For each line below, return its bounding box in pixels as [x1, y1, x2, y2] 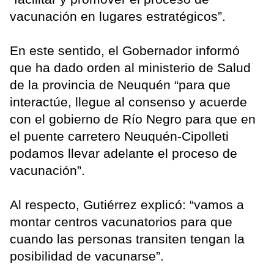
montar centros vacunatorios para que [10, 215, 232, 229]
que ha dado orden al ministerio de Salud [10, 61, 251, 75]
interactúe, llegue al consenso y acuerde [10, 95, 247, 109]
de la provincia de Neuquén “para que [10, 78, 231, 92]
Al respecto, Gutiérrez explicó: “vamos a [10, 198, 244, 212]
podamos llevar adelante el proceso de [10, 146, 237, 161]
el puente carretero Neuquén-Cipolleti [10, 129, 229, 144]
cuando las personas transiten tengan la [10, 232, 245, 246]
